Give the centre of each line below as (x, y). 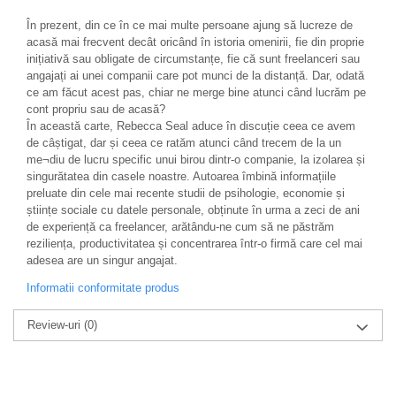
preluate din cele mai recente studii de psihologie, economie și (186, 193)
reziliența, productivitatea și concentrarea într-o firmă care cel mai (194, 244)
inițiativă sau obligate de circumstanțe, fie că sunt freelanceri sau (193, 59)
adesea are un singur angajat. (102, 260)
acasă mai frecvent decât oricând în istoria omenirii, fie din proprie (195, 42)
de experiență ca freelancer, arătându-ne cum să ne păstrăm (180, 227)
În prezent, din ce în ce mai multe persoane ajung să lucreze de (190, 25)
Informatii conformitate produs (103, 288)
